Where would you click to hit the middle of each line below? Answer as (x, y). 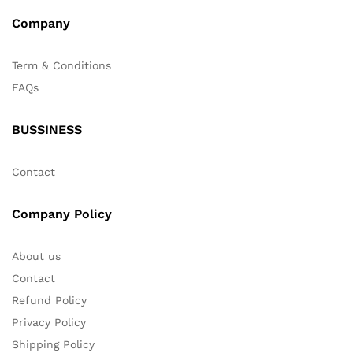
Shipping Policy (53, 344)
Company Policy (62, 214)
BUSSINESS (47, 129)
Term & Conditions (61, 65)
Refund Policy (49, 300)
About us (36, 256)
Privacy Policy (49, 322)
